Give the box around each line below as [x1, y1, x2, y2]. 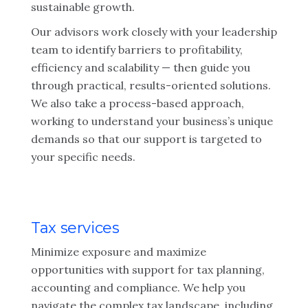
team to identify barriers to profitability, [31, 43, 243, 56]
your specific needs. [31, 150, 135, 164]
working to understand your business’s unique [31, 114, 273, 128]
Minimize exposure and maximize [31, 245, 206, 258]
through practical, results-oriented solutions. [31, 78, 271, 92]
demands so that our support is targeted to [31, 132, 262, 146]
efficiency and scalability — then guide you [31, 60, 250, 74]
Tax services [31, 219, 120, 237]
